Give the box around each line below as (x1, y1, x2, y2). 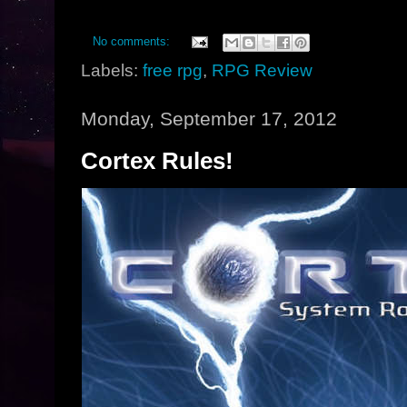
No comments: (93, 35, 174, 49)
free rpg (143, 61, 203, 80)
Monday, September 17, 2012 (81, 108, 338, 129)
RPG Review (212, 61, 313, 80)
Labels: (81, 61, 144, 80)
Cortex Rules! (81, 148, 234, 174)
